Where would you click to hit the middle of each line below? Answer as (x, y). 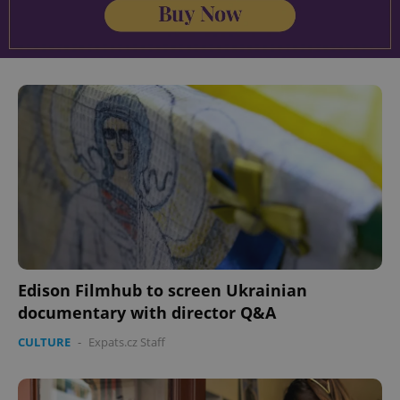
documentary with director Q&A (147, 312)
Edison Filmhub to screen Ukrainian (162, 290)
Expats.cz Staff (127, 342)
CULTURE (44, 342)
